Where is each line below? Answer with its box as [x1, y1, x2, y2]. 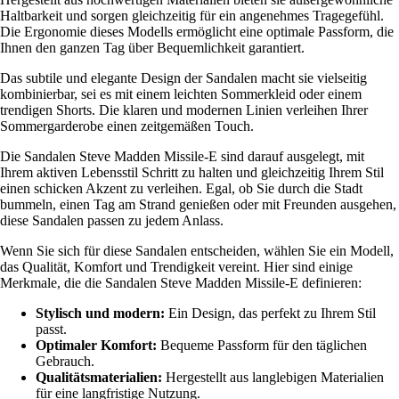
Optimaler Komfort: [36, 337, 157, 353]
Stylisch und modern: [36, 305, 165, 321]
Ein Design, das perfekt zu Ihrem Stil [165, 305, 376, 321]
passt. [36, 321, 67, 337]
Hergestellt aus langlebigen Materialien [162, 369, 384, 385]
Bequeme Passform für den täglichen [157, 337, 367, 353]
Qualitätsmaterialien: [36, 369, 162, 385]
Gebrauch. [36, 353, 94, 369]
